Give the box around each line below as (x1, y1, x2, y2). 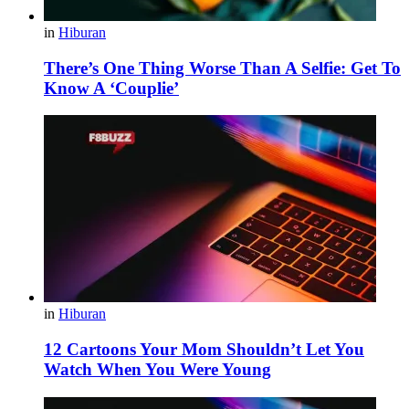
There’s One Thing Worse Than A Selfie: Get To (44, 58, 401, 78)
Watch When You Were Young (44, 360, 271, 379)
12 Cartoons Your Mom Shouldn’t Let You (44, 340, 364, 359)
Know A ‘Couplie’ (44, 78, 179, 98)
